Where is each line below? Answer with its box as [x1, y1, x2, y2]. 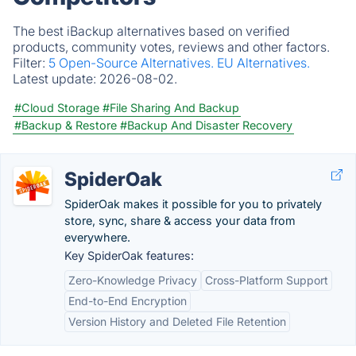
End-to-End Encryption [68, 294, 187, 308]
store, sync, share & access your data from [64, 214, 296, 227]
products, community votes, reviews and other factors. [13, 39, 330, 55]
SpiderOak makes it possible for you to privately [64, 197, 322, 211]
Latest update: [13, 71, 99, 87]
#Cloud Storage [14, 101, 99, 114]
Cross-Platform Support [205, 273, 328, 287]
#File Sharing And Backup [103, 101, 239, 114]
